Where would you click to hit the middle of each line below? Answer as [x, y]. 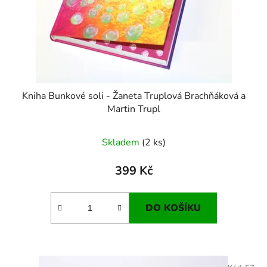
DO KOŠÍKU [173, 208]
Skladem [122, 143]
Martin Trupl [133, 109]
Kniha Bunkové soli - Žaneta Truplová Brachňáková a [133, 96]
